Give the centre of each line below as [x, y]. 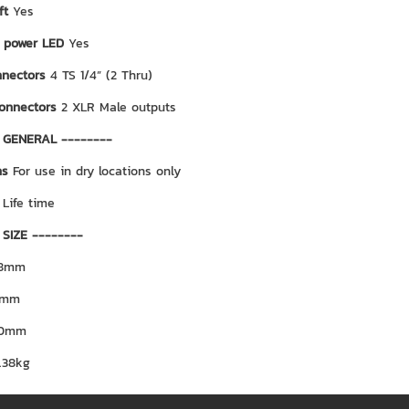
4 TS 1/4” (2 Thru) [101, 75]
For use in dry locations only [96, 171]
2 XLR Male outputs [118, 107]
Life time [28, 203]
